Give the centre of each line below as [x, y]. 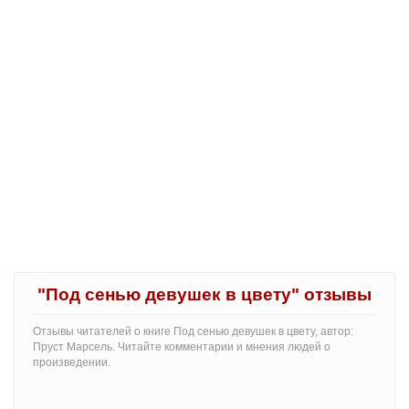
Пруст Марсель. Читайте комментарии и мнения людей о [182, 346]
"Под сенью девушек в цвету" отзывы [204, 294]
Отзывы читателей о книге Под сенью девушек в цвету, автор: [193, 331]
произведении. [72, 362]
